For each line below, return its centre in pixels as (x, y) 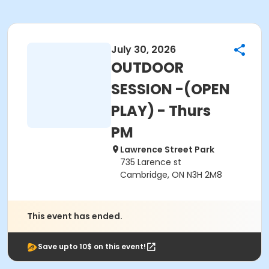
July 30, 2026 (144, 50)
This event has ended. (75, 216)
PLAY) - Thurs (161, 111)
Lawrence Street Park (167, 150)
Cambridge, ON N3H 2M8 (171, 175)
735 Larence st (151, 162)
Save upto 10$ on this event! (92, 246)
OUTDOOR (147, 68)
